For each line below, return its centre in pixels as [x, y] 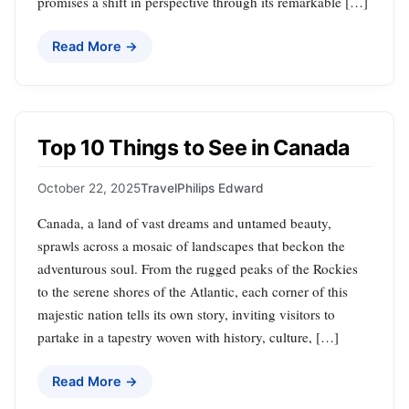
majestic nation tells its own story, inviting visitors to [186, 315]
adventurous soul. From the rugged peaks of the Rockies [198, 269]
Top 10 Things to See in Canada [194, 147]
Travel [159, 189]
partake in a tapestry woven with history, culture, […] [188, 337]
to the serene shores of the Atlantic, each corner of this [193, 292]
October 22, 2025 [89, 189]
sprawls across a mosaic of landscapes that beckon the [191, 246]
